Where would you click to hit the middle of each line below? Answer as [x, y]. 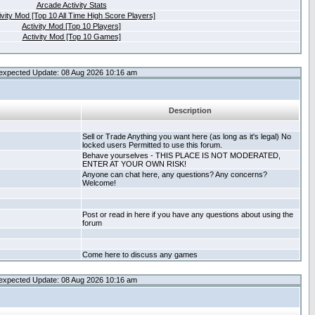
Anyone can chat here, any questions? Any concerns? [175, 174]
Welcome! [99, 183]
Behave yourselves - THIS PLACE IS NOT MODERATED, [181, 155]
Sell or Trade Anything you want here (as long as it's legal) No [187, 136]
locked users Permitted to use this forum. [152, 145]
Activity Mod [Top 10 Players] [71, 26]
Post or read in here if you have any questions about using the [188, 214]
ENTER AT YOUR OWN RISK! [134, 164]
